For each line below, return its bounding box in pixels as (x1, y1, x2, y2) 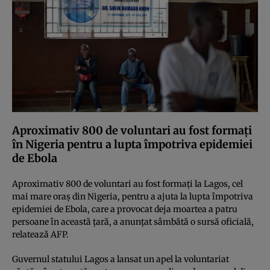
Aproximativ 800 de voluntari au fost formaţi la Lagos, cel (12, 178, 243, 190)
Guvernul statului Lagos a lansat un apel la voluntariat (12, 254, 229, 265)
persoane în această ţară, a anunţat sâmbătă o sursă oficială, (12, 216, 254, 228)
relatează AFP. (12, 229, 69, 240)
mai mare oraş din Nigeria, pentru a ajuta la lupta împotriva (12, 191, 253, 202)
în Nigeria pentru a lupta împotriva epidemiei (12, 137, 253, 152)
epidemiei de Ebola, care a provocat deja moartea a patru (12, 204, 237, 215)
